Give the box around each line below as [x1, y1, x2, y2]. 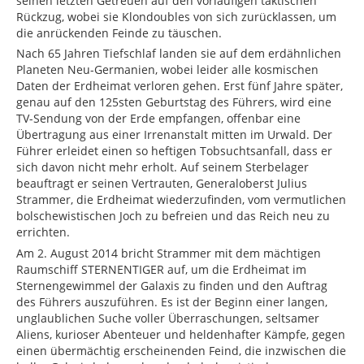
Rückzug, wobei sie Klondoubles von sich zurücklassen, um [16, 8, 336, 24]
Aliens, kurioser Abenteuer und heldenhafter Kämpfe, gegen [16, 326, 345, 342]
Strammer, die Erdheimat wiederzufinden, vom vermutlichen [16, 192, 346, 208]
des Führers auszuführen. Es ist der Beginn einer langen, [16, 293, 327, 310]
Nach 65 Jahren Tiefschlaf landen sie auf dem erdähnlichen [16, 45, 341, 62]
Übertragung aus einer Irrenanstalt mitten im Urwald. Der [16, 127, 332, 143]
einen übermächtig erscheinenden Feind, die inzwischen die [16, 342, 346, 358]
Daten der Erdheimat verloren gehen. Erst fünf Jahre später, [16, 78, 343, 94]
